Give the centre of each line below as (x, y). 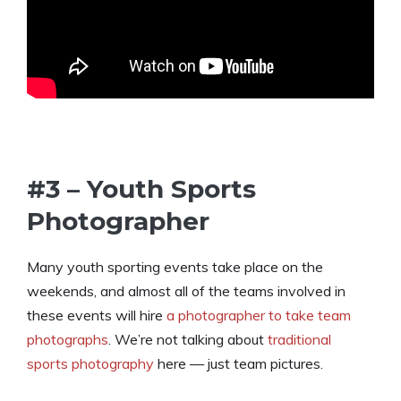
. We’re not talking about (188, 340)
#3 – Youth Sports (141, 189)
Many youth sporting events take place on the (175, 267)
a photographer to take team (259, 316)
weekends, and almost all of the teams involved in (186, 291)
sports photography (90, 364)
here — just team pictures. (239, 364)
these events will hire (97, 316)
